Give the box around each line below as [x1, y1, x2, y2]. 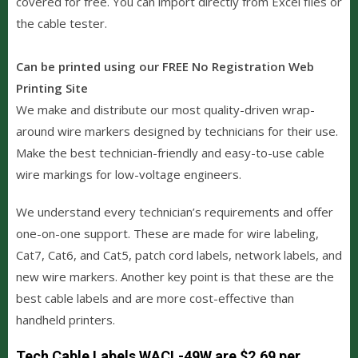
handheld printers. [16, 311, 115, 328]
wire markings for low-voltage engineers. [16, 165, 241, 182]
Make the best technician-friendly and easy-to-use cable [16, 144, 324, 161]
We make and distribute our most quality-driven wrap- [16, 101, 315, 117]
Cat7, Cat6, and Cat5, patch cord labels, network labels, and [16, 246, 342, 263]
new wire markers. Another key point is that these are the [16, 268, 334, 284]
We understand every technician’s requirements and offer [16, 203, 333, 220]
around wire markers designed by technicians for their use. [16, 122, 338, 139]
